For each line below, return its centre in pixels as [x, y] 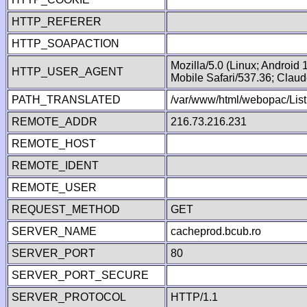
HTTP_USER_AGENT [67, 72]
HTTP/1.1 [194, 297]
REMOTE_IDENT [55, 165]
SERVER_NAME [54, 231]
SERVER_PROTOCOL [69, 297]
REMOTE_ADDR [54, 122]
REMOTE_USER [54, 187]
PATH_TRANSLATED [66, 100]
